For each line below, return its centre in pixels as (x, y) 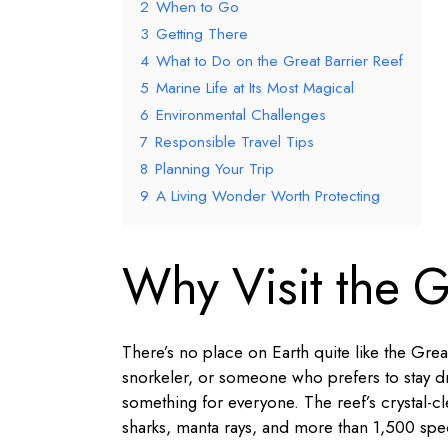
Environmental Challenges (241, 114)
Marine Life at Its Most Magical (255, 87)
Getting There (202, 33)
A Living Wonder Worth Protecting (268, 195)
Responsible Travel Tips (234, 141)
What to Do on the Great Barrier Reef (279, 60)
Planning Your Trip (214, 168)
